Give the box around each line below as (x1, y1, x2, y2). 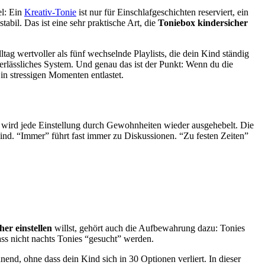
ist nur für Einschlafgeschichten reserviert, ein (76, 7, 248, 17)
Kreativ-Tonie (24, 7, 76, 17)
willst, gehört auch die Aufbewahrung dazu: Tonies (52, 222, 245, 233)
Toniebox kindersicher (158, 17, 248, 28)
